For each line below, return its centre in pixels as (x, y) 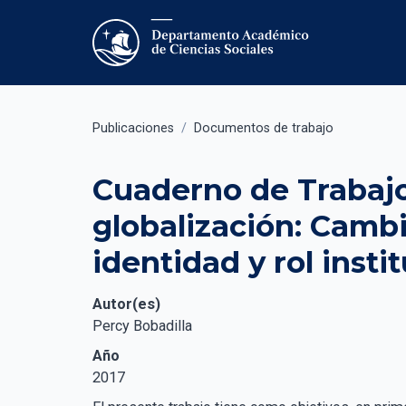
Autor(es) (126, 304)
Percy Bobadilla (142, 325)
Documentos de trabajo (264, 128)
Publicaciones (133, 128)
